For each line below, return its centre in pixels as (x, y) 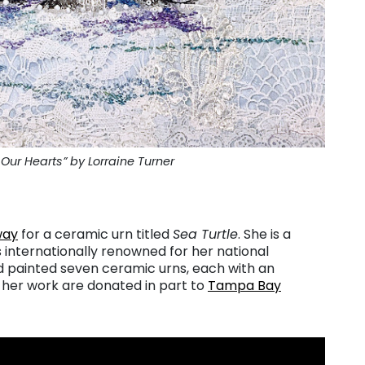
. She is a (264, 234)
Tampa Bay (244, 285)
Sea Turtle (205, 234)
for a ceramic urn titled (95, 234)
